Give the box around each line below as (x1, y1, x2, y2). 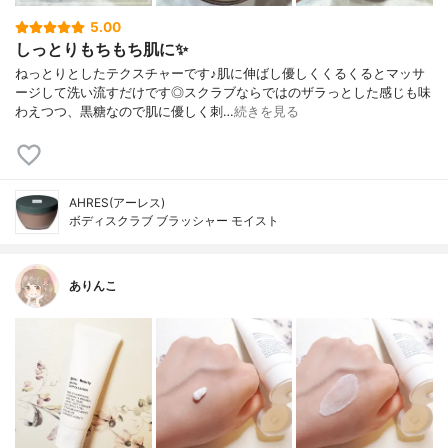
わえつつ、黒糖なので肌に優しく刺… (15, 104, 234, 120)
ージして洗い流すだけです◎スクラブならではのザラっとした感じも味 (15, 85, 431, 101)
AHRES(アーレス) (69, 195, 165, 211)
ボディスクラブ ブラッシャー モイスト (69, 213, 279, 229)
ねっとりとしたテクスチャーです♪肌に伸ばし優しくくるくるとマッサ (15, 66, 425, 82)
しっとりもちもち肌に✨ (15, 39, 188, 60)
